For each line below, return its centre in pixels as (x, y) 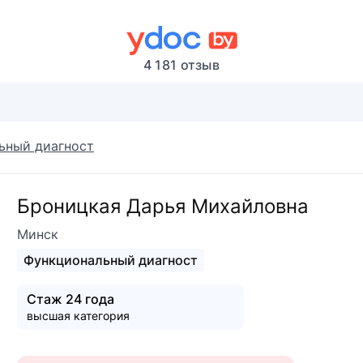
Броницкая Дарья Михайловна (163, 207)
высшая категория (78, 316)
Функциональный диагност (111, 261)
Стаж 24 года (70, 299)
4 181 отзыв (181, 65)
